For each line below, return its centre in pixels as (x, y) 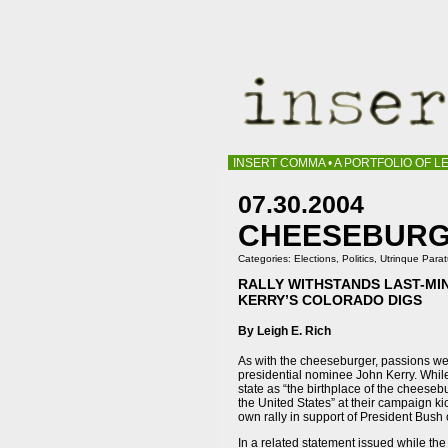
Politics (358, 258)
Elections (315, 258)
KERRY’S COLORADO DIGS (330, 299)
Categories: (266, 258)
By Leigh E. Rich (284, 330)
